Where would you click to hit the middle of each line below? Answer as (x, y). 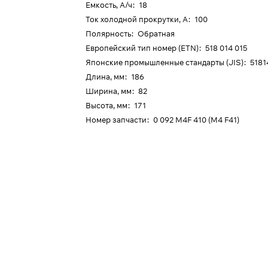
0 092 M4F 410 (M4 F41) (197, 120)
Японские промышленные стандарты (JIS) (165, 62)
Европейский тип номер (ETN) (142, 48)
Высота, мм (107, 105)
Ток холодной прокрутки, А (137, 19)
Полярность (109, 33)
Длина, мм (105, 77)
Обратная (156, 33)
